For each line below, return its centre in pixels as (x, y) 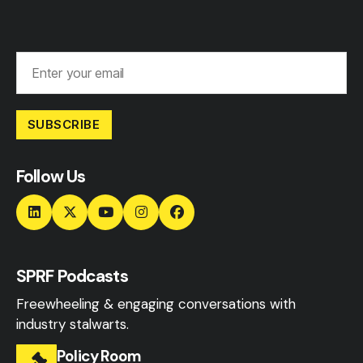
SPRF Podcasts (72, 276)
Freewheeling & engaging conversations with (156, 303)
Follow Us (51, 176)
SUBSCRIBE (64, 124)
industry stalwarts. (73, 324)
